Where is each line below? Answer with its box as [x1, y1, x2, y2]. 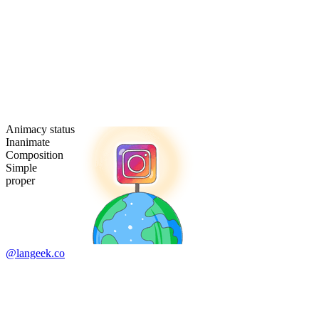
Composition [6, 149, 63, 162]
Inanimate [6, 136, 50, 149]
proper [6, 174, 35, 187]
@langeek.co [6, 247, 65, 260]
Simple [6, 162, 37, 174]
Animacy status [6, 123, 75, 136]
